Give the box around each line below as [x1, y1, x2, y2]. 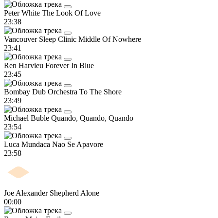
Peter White [4, 8, 42, 17]
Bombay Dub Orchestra [4, 87, 79, 96]
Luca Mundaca [4, 140, 52, 148]
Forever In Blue [45, 61, 94, 70]
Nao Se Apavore [52, 140, 103, 148]
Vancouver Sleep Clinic [4, 35, 78, 43]
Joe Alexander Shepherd [4, 188, 80, 197]
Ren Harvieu [4, 61, 45, 70]
